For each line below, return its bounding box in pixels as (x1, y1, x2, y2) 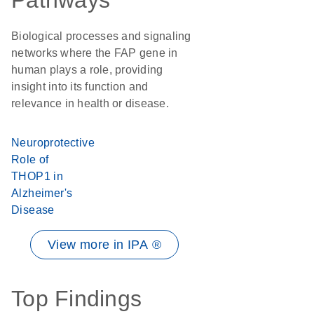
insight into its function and (11, 81, 149, 93)
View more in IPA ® (47, 238, 162, 252)
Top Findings (11, 286, 142, 311)
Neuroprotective (11, 137, 95, 149)
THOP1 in (11, 170, 64, 182)
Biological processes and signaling (11, 30, 191, 42)
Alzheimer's (11, 187, 73, 199)
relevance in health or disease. (11, 97, 169, 109)
